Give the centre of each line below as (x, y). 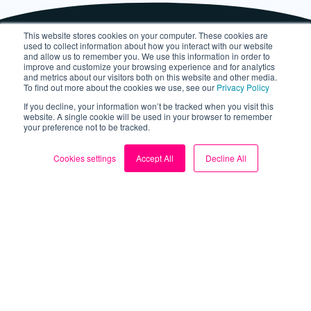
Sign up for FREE (155, 283)
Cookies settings (84, 158)
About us (155, 166)
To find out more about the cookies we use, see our (120, 87)
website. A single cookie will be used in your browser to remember (148, 116)
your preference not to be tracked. (87, 127)
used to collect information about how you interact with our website (148, 45)
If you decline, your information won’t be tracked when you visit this (149, 106)
